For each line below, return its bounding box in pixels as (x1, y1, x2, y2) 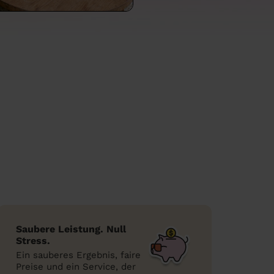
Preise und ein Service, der (16, 261, 136, 272)
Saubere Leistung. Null (16, 223, 126, 235)
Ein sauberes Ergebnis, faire (16, 250, 141, 261)
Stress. (16, 235, 50, 246)
